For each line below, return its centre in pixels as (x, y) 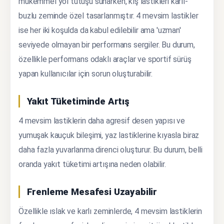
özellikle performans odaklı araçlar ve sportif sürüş (105, 59)
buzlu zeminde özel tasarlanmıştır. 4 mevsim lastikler (108, 15)
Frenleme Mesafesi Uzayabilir (92, 191)
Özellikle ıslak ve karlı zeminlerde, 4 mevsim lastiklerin (110, 211)
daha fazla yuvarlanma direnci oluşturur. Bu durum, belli (111, 149)
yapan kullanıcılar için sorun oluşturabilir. (85, 73)
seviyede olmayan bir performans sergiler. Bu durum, (107, 44)
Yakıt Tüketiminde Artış (78, 101)
